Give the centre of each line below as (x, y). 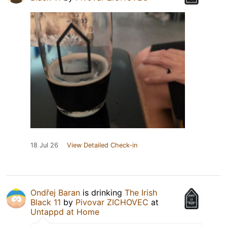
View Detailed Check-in (102, 145)
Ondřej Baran (55, 193)
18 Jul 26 (44, 145)
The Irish (141, 193)
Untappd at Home (65, 212)
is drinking (102, 193)
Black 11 (46, 202)
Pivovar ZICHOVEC (112, 202)
